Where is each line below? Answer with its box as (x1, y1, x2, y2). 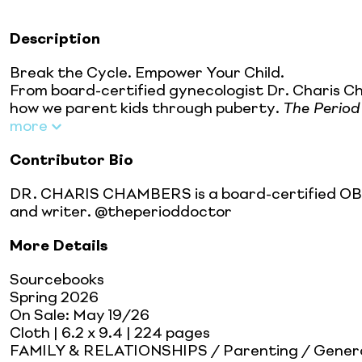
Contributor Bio (10, 153, 133, 168)
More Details (10, 238, 107, 254)
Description (10, 32, 100, 47)
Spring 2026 (10, 290, 99, 305)
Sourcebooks (10, 272, 104, 288)
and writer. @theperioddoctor (10, 204, 232, 220)
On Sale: (10, 308, 73, 323)
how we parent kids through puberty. (10, 101, 283, 116)
